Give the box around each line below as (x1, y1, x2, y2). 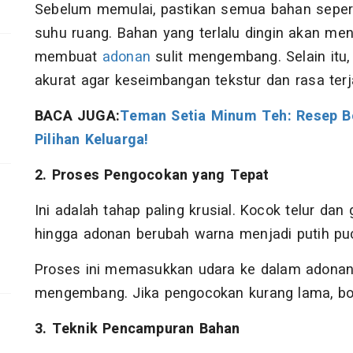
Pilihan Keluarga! (35, 129, 149, 151)
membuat (35, 46, 102, 69)
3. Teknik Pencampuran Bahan (35, 318, 240, 340)
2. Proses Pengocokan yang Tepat (35, 165, 269, 187)
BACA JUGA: (35, 106, 121, 128)
